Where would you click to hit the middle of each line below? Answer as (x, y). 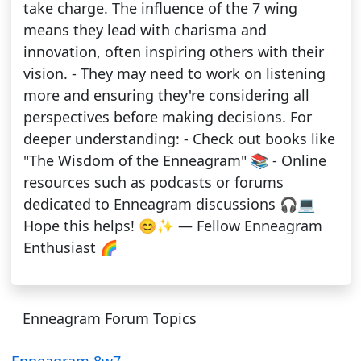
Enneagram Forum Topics (110, 318)
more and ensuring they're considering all (166, 95)
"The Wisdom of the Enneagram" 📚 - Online (174, 161)
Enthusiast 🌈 (70, 248)
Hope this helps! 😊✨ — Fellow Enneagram (172, 226)
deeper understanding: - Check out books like (179, 139)
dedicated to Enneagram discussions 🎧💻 (169, 204)
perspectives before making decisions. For (167, 117)
